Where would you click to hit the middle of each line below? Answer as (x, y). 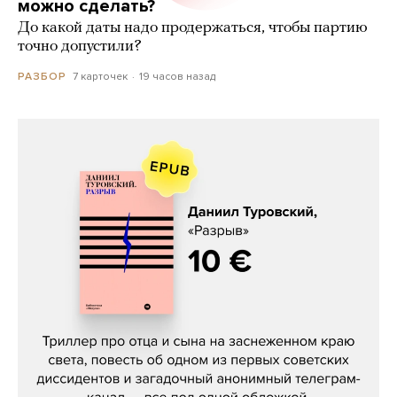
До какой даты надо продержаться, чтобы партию (193, 27)
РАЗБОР (42, 76)
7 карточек (100, 76)
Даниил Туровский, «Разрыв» (198, 316)
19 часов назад (177, 76)
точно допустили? (80, 46)
